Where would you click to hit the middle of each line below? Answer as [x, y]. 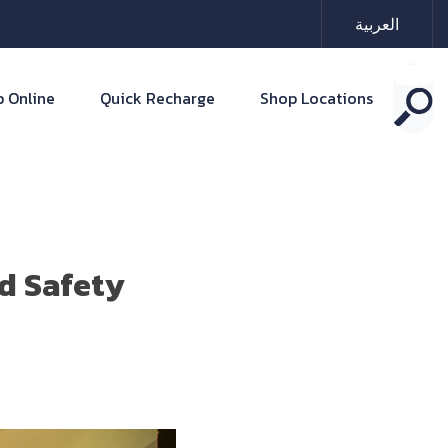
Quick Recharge [157, 98]
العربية [377, 24]
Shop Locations [316, 98]
